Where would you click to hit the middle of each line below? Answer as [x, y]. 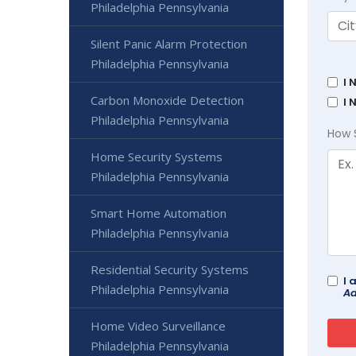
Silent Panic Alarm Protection [169, 43]
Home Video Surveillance [158, 325]
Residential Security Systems [170, 269]
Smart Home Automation [159, 213]
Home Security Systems [157, 156]
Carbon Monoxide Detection [167, 100]
